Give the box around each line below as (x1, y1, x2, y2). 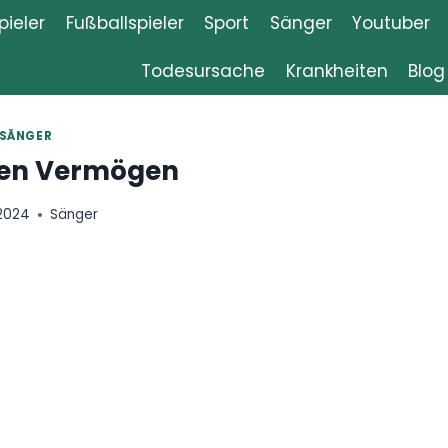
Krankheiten (285, 58, 388, 83)
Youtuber (351, 11, 430, 36)
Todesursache (141, 58, 266, 83)
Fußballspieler (65, 11, 184, 36)
